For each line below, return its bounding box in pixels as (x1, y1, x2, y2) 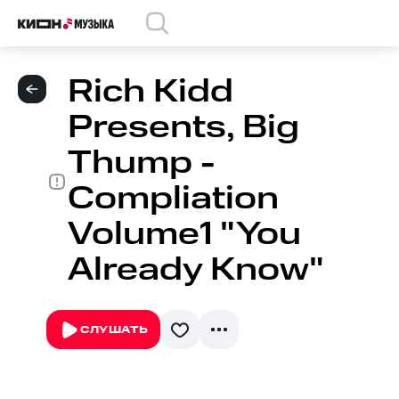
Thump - (68, 141, 216, 186)
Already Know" (68, 248, 324, 293)
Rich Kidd (68, 69, 233, 115)
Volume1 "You (68, 212, 301, 257)
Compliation (68, 176, 279, 222)
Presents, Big (68, 105, 299, 151)
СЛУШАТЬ (80, 322, 149, 338)
